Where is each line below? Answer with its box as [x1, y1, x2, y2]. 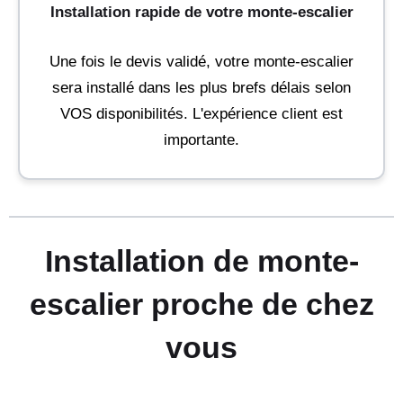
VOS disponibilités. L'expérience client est [60, 104, 343, 122]
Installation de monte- [44, 243, 359, 278]
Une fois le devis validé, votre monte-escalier [49, 52, 354, 70]
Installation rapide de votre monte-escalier [49, 4, 354, 21]
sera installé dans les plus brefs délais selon [52, 78, 351, 96]
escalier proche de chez [29, 286, 374, 321]
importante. [164, 130, 239, 148]
